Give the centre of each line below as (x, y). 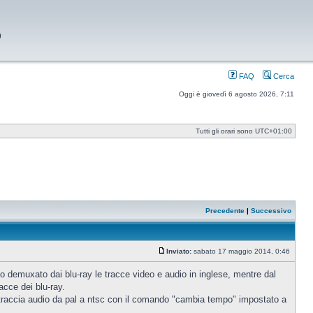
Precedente (225, 211)
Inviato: (179, 251)
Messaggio (184, 257)
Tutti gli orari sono (225, 131)
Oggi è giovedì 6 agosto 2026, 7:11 (236, 94)
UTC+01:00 (274, 131)
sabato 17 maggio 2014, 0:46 (242, 251)
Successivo (271, 211)
